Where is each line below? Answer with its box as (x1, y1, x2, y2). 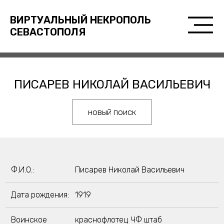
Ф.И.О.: (10, 165, 34, 174)
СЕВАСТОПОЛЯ (9, 26, 85, 38)
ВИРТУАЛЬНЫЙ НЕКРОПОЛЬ (9, 14, 151, 26)
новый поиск (88, 107, 136, 117)
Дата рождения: (10, 190, 69, 199)
